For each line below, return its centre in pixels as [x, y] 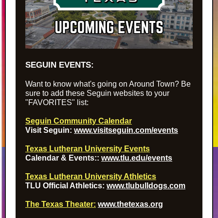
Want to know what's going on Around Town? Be [108, 84]
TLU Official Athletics [64, 186]
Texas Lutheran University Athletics [91, 176]
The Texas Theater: [61, 204]
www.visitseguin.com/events [126, 130]
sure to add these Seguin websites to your [97, 93]
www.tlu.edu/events [137, 158]
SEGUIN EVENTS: [60, 65]
